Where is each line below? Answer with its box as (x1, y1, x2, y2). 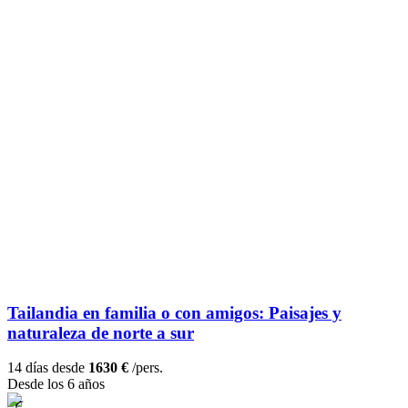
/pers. (128, 360, 163, 376)
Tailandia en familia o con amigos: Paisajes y (7, 302, 342, 322)
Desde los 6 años (7, 376, 105, 393)
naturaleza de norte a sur (7, 322, 194, 342)
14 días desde (7, 360, 88, 376)
